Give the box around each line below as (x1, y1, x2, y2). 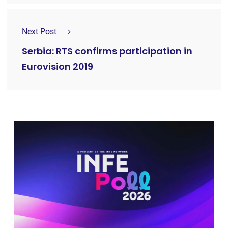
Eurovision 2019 (22, 60, 93, 73)
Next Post (22, 26, 56, 36)
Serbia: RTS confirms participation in (22, 45, 192, 58)
